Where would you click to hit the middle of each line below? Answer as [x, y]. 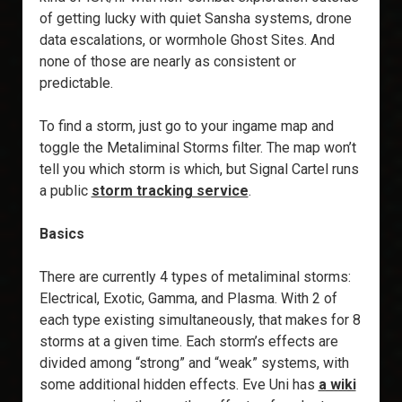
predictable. [76, 83]
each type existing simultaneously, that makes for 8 [200, 320]
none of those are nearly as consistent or [167, 62]
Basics [61, 234]
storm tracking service [170, 191]
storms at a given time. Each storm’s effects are [188, 342]
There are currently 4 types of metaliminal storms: [195, 277]
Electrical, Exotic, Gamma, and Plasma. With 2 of [188, 299]
